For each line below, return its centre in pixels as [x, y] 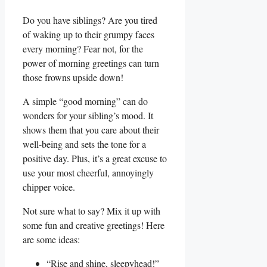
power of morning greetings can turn [91, 63]
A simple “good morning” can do [85, 101]
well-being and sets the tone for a [84, 144]
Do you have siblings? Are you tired [90, 20]
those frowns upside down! [73, 77]
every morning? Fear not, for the [83, 49]
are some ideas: [51, 240]
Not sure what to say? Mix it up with [91, 211]
